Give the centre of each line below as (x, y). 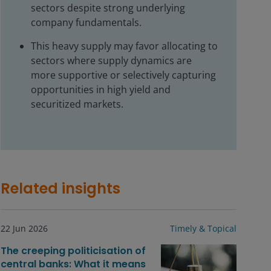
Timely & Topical (203, 228)
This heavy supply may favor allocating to (124, 46)
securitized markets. (77, 104)
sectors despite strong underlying (108, 8)
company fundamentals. (86, 22)
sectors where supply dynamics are (111, 60)
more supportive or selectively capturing (123, 75)
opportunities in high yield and (101, 90)
